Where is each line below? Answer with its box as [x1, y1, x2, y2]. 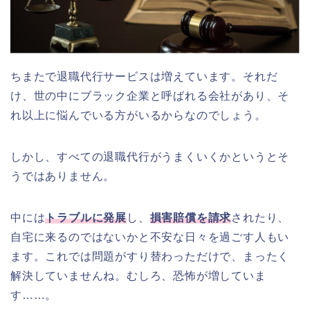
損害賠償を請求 [149, 211, 232, 224]
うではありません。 [10, 170, 116, 182]
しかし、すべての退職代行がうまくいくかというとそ [10, 150, 290, 163]
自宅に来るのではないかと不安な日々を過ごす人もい [10, 230, 290, 243]
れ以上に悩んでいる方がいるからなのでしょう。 [10, 109, 266, 121]
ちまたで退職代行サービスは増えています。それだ [10, 70, 278, 82]
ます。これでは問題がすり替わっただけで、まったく [10, 250, 290, 262]
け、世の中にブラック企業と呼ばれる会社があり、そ [10, 89, 290, 102]
